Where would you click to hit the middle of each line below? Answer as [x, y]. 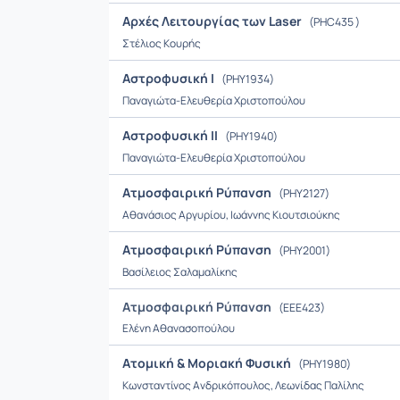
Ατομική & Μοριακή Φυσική [208, 363]
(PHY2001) [304, 250]
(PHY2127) [303, 193]
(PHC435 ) [333, 22]
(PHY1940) [250, 136]
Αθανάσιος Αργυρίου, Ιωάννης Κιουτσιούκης [231, 215]
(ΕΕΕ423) [301, 308]
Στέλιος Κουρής [162, 43]
